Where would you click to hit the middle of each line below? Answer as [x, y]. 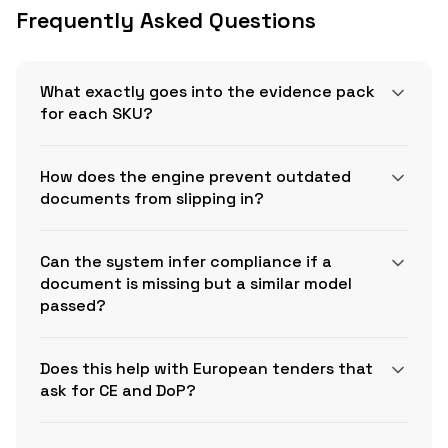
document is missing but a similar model [196, 284]
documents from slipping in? [152, 199]
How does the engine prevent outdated [195, 177]
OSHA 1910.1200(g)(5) [266, 390]
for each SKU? [96, 114]
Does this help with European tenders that [206, 369]
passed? [73, 306]
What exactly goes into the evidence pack [207, 92]
